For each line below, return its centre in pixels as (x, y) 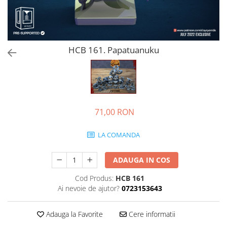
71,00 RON (115, 112)
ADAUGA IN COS (142, 160)
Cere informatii (151, 214)
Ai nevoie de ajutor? (88, 188)
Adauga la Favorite (73, 214)
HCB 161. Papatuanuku (113, 50)
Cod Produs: (94, 178)
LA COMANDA (118, 135)
